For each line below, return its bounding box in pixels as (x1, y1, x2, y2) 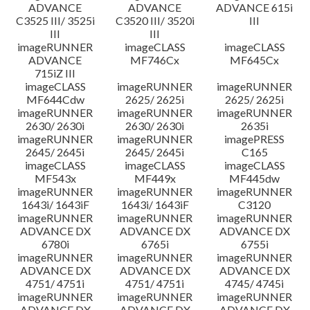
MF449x (134, 172, 176, 185)
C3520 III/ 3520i (115, 14, 194, 27)
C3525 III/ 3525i (15, 14, 95, 27)
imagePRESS (224, 132, 285, 145)
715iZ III (35, 66, 76, 80)
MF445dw (229, 172, 280, 185)
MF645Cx (230, 53, 280, 66)
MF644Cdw (26, 93, 84, 106)
